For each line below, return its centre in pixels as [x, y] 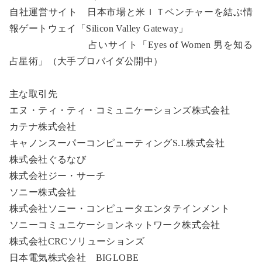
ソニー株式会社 [43, 192]
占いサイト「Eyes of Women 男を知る [131, 45]
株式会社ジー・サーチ [57, 176]
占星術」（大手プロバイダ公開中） [86, 61]
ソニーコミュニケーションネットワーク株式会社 [115, 225]
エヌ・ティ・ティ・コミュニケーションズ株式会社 [120, 111]
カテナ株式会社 [43, 127]
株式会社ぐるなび [48, 160]
